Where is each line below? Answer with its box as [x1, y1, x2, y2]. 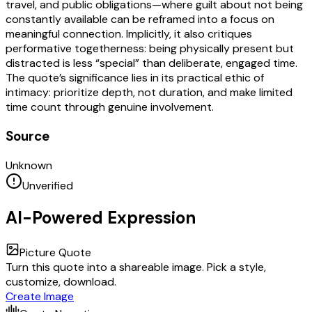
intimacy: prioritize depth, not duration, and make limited [6, 85, 292, 100]
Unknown [6, 157, 52, 173]
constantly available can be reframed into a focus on [6, 12, 274, 27]
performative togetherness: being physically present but [6, 41, 294, 56]
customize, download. [6, 274, 116, 289]
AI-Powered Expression [6, 206, 196, 228]
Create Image [6, 288, 74, 304]
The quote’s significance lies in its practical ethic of [6, 70, 264, 86]
